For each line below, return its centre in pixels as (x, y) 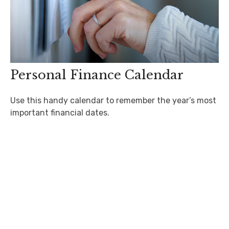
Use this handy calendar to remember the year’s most (113, 101)
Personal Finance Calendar (97, 75)
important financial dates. (60, 113)
